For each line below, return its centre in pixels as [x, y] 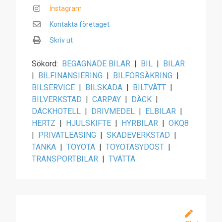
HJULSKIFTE [88, 123]
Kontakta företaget [80, 24]
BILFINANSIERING [70, 76]
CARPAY [107, 99]
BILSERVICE [53, 87]
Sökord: [45, 64]
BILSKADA [104, 87]
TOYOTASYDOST [135, 147]
